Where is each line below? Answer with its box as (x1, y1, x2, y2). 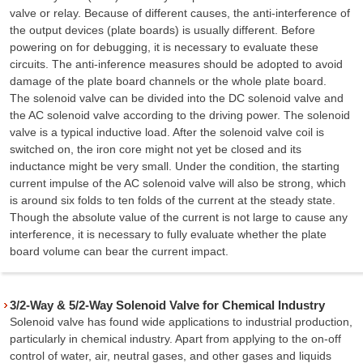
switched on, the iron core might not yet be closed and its (10, 142, 301, 156)
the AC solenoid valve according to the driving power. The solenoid (10, 108, 350, 122)
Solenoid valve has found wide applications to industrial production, (10, 314, 352, 328)
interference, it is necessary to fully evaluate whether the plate (10, 227, 327, 241)
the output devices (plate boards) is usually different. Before (10, 23, 315, 36)
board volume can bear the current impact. (10, 244, 228, 258)
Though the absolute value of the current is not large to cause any (10, 210, 348, 224)
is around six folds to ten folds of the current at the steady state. (10, 193, 335, 207)
